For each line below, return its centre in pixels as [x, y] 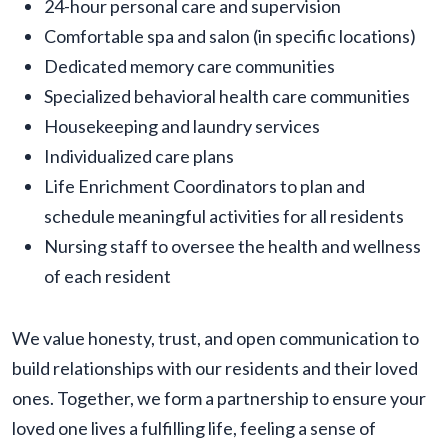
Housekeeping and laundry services [182, 126]
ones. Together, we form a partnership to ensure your [219, 398]
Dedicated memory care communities [189, 66]
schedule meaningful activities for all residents [224, 216]
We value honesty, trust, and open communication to [215, 338]
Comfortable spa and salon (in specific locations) [230, 36]
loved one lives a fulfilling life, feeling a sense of [194, 428]
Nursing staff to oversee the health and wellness [232, 246]
